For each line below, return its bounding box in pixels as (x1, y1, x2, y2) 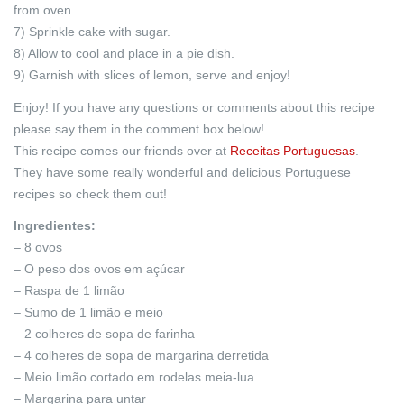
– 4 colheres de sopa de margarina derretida (14, 348, 269, 363)
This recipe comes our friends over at (14, 142, 230, 158)
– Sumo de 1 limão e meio (14, 305, 163, 320)
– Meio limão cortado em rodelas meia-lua (14, 370, 254, 385)
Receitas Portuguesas (230, 142, 355, 158)
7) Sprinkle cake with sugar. (14, 23, 170, 39)
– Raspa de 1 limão (14, 283, 124, 298)
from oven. (14, 2, 75, 17)
